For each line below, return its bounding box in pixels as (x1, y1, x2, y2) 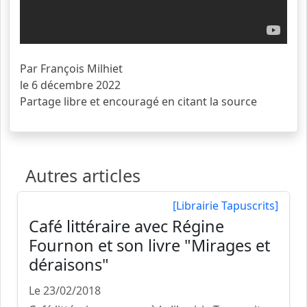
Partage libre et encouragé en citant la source (20, 94, 257, 110)
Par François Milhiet (20, 61, 123, 77)
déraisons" (29, 254, 109, 276)
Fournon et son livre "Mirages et (29, 234, 270, 257)
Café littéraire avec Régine (29, 215, 224, 238)
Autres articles (25, 164, 140, 188)
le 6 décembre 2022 (20, 77, 121, 93)
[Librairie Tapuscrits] (173, 198, 278, 214)
